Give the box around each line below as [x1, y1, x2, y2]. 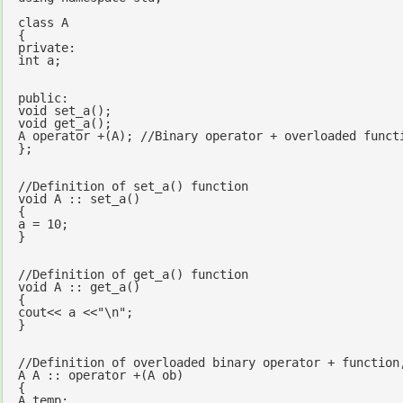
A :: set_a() [46, 192, 140, 207]
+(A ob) [125, 368, 184, 383]
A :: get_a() [46, 280, 140, 295]
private [17, 40, 68, 56]
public [17, 91, 61, 106]
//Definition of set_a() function [17, 179, 248, 194]
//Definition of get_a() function [17, 267, 248, 282]
